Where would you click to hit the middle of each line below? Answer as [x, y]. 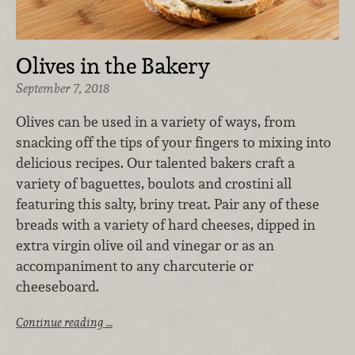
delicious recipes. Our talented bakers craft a [155, 162]
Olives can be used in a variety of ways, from [156, 121]
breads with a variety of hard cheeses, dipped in [166, 224]
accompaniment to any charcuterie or [135, 265]
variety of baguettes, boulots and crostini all [154, 183]
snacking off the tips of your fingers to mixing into [174, 142]
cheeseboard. [59, 286]
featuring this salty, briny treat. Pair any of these [168, 204]
